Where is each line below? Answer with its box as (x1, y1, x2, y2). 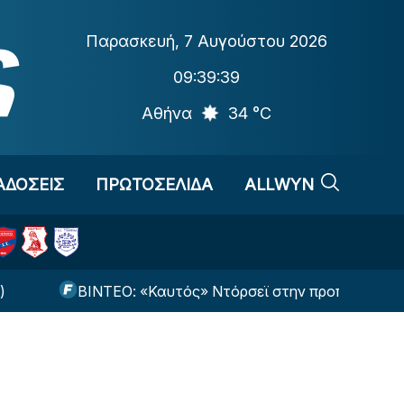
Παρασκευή (86, 32, 175, 50)
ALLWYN (244, 175, 314, 194)
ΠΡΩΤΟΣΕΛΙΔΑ (95, 175, 213, 194)
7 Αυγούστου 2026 (184, 32, 327, 50)
